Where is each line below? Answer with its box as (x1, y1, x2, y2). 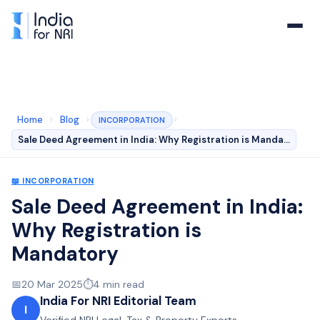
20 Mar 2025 (21, 278, 83, 291)
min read (100, 278, 144, 291)
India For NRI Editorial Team (40, 293, 196, 309)
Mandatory (11, 241, 119, 267)
